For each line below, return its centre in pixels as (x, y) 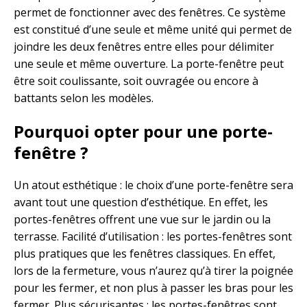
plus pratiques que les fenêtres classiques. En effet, (145, 254)
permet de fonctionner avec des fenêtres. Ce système (150, 13)
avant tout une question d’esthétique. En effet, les (141, 202)
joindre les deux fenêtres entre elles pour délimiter (144, 47)
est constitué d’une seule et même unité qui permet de (153, 30)
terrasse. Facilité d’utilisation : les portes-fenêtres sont (153, 237)
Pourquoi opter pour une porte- (143, 132)
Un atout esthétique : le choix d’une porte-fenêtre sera (153, 185)
